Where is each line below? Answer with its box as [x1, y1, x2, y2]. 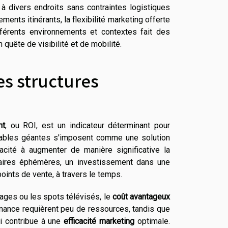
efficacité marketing [64, 216, 135, 226]
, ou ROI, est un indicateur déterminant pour [5, 120, 170, 130]
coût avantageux [112, 191, 170, 202]
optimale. [134, 216, 170, 226]
